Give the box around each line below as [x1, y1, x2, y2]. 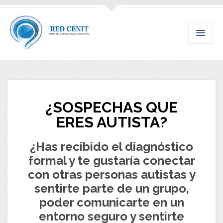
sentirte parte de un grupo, [34, 181, 189, 196]
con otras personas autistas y [27, 167, 196, 182]
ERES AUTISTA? [56, 113, 167, 131]
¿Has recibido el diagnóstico [30, 139, 193, 154]
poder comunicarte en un [39, 195, 184, 210]
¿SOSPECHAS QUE [45, 99, 178, 116]
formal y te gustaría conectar [28, 153, 195, 168]
